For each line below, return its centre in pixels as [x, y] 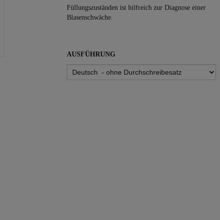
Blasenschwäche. [90, 17]
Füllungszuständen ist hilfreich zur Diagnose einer [136, 8]
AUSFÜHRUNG [91, 54]
